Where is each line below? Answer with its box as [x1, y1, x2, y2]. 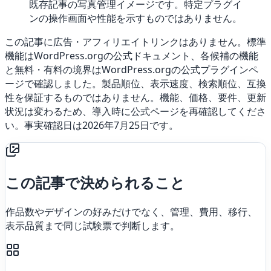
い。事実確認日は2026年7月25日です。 [5, 118, 178, 132]
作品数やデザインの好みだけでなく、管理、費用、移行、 [5, 204, 257, 218]
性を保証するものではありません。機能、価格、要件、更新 [5, 90, 266, 104]
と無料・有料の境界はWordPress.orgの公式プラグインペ [5, 62, 258, 76]
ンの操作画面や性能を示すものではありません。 [29, 11, 242, 25]
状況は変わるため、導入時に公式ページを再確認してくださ [5, 104, 266, 118]
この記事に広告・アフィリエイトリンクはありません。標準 [5, 34, 266, 48]
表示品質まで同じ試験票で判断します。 [5, 218, 180, 232]
